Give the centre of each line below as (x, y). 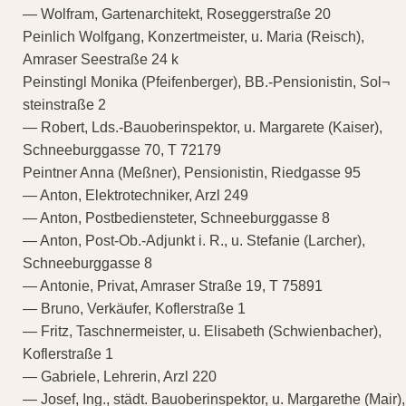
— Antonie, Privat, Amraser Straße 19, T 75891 (173, 285)
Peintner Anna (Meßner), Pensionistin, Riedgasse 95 (192, 172)
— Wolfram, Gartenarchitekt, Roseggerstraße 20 (177, 14)
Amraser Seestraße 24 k (101, 59)
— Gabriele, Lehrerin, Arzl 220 (120, 376)
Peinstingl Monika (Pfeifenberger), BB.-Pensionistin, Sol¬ (206, 82)
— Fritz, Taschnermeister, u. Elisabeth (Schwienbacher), (202, 331)
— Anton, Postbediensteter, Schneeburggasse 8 (176, 217)
